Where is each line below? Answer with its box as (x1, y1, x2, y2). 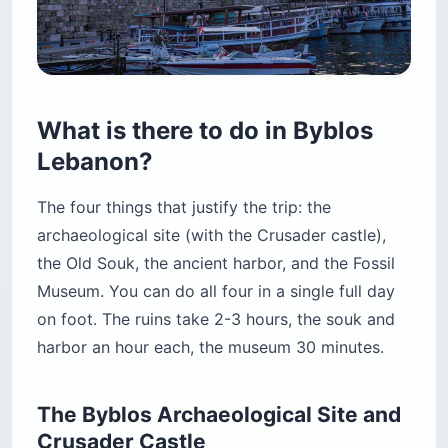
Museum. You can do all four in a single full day (37, 281, 395, 302)
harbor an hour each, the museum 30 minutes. (37, 337, 384, 358)
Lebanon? (37, 147, 153, 177)
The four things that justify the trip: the (37, 197, 331, 218)
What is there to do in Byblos (37, 116, 373, 146)
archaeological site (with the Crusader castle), (37, 225, 386, 246)
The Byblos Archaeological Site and (37, 402, 401, 428)
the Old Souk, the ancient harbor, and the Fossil (37, 253, 395, 274)
